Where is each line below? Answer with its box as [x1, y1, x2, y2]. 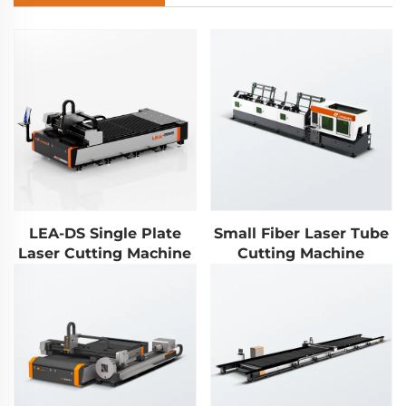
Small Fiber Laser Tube [213, 225, 389, 243]
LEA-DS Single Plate [28, 225, 181, 243]
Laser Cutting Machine [18, 245, 192, 263]
